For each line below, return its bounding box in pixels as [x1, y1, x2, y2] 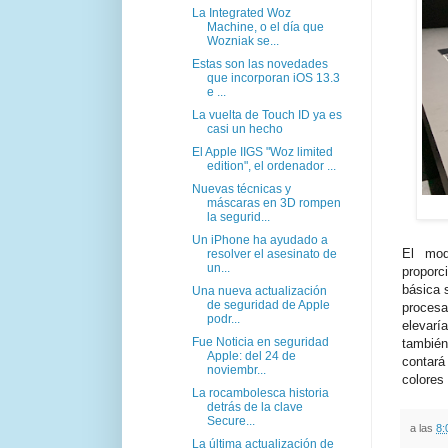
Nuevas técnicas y [191, 181, 291, 196]
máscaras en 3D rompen [206, 195, 341, 210]
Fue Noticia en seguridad [191, 334, 329, 349]
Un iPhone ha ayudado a [191, 232, 328, 247]
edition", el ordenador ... [206, 158, 336, 173]
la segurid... [206, 209, 270, 224]
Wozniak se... [206, 33, 279, 48]
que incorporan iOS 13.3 [206, 70, 340, 85]
